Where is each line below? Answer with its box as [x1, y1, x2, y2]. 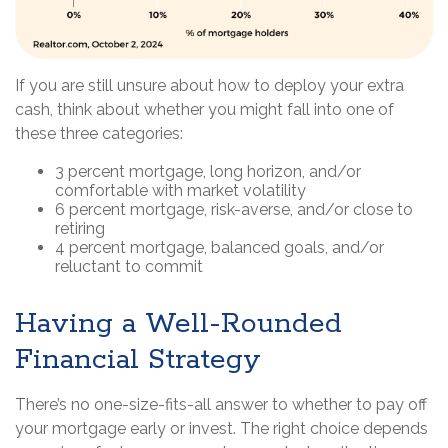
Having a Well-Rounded [15, 306, 342, 343]
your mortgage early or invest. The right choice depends [15, 419, 428, 439]
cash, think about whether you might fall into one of [15, 100, 394, 120]
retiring [55, 219, 105, 239]
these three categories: [15, 124, 187, 144]
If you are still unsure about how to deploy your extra [15, 76, 404, 96]
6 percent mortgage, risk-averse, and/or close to [55, 200, 413, 220]
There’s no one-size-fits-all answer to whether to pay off [15, 395, 427, 415]
